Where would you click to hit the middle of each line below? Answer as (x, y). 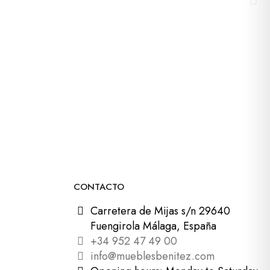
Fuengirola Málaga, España (153, 226)
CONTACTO (99, 187)
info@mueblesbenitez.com (152, 256)
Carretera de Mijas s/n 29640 (160, 211)
